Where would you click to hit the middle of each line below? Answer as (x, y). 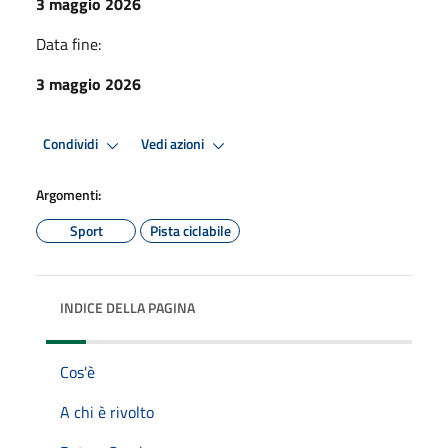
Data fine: (68, 43)
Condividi (72, 144)
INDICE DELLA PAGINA (127, 307)
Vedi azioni (174, 144)
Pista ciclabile (190, 230)
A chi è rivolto (107, 411)
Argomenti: (68, 194)
